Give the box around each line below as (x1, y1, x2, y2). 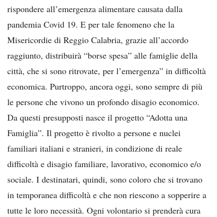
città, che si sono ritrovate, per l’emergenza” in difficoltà (7, 64, 206, 77)
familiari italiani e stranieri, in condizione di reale (7, 142, 182, 154)
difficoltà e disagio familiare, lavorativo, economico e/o (7, 157, 201, 170)
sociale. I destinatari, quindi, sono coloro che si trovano (7, 173, 202, 185)
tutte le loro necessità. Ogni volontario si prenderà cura (7, 204, 201, 216)
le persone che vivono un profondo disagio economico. (7, 95, 200, 108)
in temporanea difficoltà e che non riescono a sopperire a (7, 188, 206, 201)
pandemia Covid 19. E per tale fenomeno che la (7, 18, 174, 30)
